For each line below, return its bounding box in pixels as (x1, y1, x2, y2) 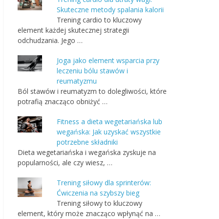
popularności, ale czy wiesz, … (18, 158, 112, 167)
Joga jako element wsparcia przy (57, 56, 159, 65)
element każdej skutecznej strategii (18, 25, 129, 35)
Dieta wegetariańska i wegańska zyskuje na (18, 148, 156, 157)
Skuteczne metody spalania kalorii (57, 5, 164, 14)
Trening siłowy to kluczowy (57, 198, 142, 208)
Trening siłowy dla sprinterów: (57, 178, 151, 187)
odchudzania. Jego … (18, 36, 83, 45)
